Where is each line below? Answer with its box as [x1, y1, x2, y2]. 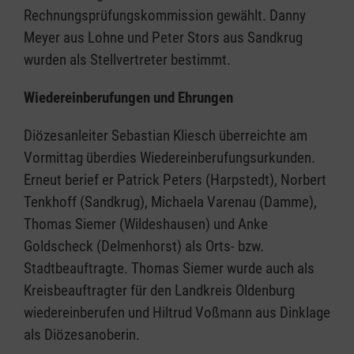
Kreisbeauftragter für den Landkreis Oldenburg [24, 281, 295, 300]
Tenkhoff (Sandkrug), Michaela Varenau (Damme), [24, 193, 317, 212]
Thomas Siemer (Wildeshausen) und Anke [24, 215, 268, 234]
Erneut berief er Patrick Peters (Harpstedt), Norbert [24, 171, 326, 190]
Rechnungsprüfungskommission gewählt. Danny [24, 6, 306, 25]
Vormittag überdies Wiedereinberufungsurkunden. [24, 149, 315, 168]
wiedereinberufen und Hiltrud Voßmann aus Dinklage [24, 303, 330, 322]
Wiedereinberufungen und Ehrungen [24, 88, 233, 107]
